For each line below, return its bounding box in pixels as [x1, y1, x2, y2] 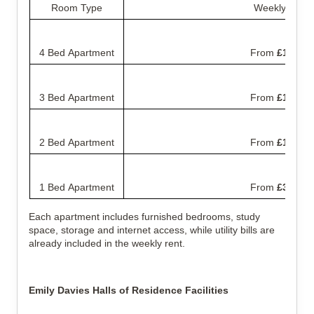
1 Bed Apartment [39, 182, 114, 193]
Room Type [51, 2, 102, 13]
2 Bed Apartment [39, 137, 114, 148]
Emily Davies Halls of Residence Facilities [29, 285, 228, 296]
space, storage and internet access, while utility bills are [29, 224, 275, 235]
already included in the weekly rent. [29, 238, 185, 249]
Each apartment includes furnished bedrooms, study [29, 211, 260, 222]
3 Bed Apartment [39, 92, 114, 103]
